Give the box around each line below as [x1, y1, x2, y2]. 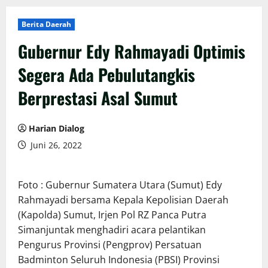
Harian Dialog [29, 123, 84, 135]
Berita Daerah [22, 19, 72, 30]
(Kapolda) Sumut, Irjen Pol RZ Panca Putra [18, 208, 206, 222]
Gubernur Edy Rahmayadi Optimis [18, 39, 245, 64]
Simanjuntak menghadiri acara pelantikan [18, 223, 206, 237]
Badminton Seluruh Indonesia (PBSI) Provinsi [18, 253, 220, 267]
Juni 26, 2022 [28, 139, 82, 151]
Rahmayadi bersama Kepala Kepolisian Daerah [18, 193, 229, 207]
